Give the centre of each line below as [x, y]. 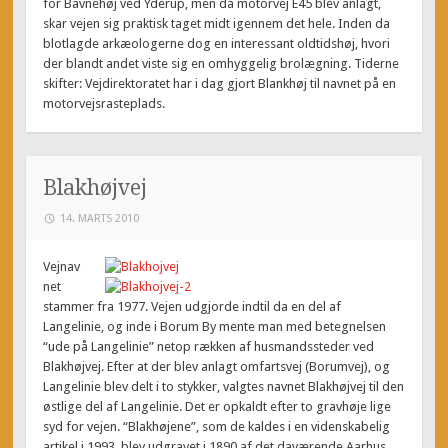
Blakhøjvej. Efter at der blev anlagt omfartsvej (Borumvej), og [217, 367]
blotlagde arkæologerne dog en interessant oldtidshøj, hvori [217, 44]
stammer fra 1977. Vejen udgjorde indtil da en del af [192, 307]
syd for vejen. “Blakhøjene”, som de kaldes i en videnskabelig [217, 427]
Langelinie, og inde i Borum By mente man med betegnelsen [215, 327]
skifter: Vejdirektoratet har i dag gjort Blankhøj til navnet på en [220, 84]
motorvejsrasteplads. [104, 104]
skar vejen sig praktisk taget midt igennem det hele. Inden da [217, 24]
